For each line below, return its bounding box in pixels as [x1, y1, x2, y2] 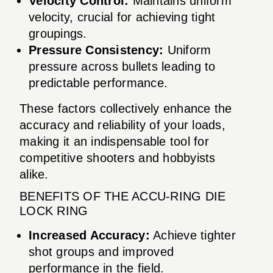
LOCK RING [19, 204, 88, 218]
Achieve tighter [149, 228, 236, 242]
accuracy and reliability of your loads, [19, 118, 225, 132]
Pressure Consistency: [29, 43, 164, 57]
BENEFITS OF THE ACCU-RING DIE [19, 189, 226, 203]
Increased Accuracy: [29, 228, 150, 242]
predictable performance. [29, 76, 168, 90]
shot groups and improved [29, 244, 174, 258]
